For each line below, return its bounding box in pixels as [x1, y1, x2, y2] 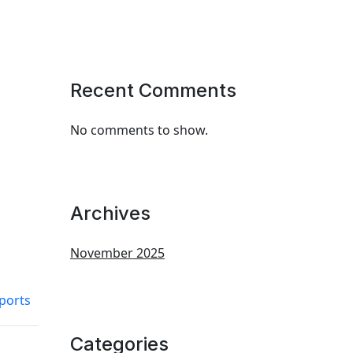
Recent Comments [70, 79, 236, 102]
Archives [70, 202, 150, 225]
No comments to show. [70, 121, 208, 139]
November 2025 [70, 244, 165, 262]
